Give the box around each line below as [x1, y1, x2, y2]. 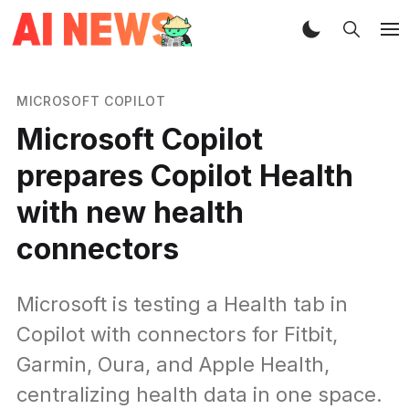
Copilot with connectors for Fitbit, [16, 321, 338, 346]
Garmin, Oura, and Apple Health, [16, 351, 330, 376]
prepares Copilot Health [16, 157, 353, 194]
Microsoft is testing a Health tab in [16, 291, 348, 316]
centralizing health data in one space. [16, 382, 383, 406]
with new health [16, 194, 244, 230]
